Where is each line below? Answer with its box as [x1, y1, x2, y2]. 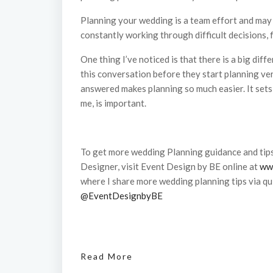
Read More [80, 250, 133, 261]
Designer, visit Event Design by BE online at [80, 160, 260, 172]
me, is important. [80, 97, 146, 108]
